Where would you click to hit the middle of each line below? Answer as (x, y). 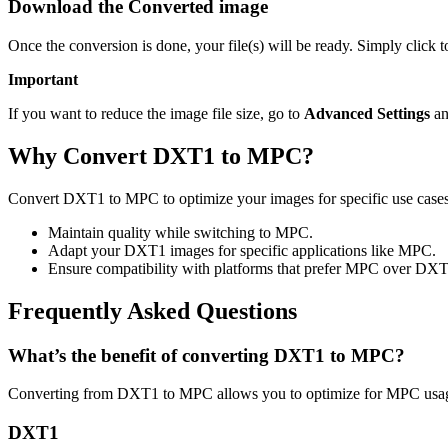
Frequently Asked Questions (152, 310)
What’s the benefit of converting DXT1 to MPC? (206, 355)
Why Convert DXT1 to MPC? (161, 156)
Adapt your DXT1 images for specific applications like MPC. (242, 250)
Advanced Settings (367, 114)
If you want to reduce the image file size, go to (156, 114)
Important (43, 80)
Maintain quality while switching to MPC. (180, 232)
